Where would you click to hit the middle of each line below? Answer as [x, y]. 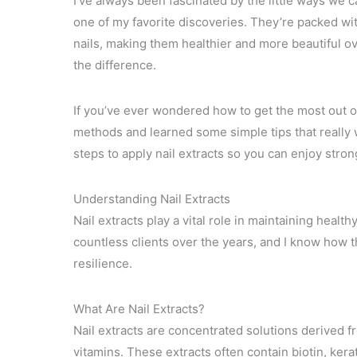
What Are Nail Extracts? [139, 308]
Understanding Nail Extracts [152, 198]
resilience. [103, 263]
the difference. [115, 65]
